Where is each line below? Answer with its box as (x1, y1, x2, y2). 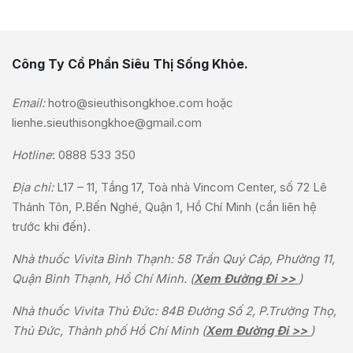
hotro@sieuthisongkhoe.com (48, 95, 203, 110)
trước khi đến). (12, 218, 91, 234)
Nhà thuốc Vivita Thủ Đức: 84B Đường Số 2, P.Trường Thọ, (12, 303, 336, 318)
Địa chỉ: (12, 179, 57, 195)
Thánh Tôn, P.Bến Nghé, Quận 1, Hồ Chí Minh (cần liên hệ (12, 199, 317, 214)
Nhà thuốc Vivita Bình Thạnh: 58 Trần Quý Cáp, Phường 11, (12, 251, 335, 266)
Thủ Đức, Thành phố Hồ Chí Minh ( (12, 322, 206, 338)
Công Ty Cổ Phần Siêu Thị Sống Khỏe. (12, 55, 248, 72)
